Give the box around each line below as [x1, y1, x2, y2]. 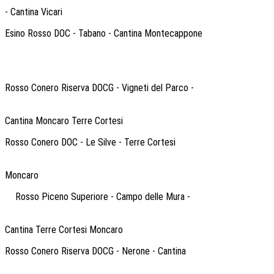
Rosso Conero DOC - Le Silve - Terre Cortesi [5, 136, 176, 148]
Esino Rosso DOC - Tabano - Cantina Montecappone [5, 27, 202, 39]
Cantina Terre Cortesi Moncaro [5, 223, 125, 235]
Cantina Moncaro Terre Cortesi [5, 114, 125, 127]
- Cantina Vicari [5, 6, 65, 18]
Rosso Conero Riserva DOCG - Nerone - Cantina [5, 245, 186, 257]
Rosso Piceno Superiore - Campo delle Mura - [15, 190, 190, 202]
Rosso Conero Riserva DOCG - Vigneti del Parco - [5, 81, 194, 94]
